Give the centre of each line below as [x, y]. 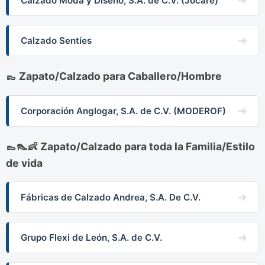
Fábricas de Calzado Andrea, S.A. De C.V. [111, 198]
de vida [24, 163]
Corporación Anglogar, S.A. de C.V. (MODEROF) [123, 111]
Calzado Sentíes [56, 41]
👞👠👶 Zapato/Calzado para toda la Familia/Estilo [130, 146]
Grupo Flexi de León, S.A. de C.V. [91, 238]
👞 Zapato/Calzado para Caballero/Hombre [114, 76]
